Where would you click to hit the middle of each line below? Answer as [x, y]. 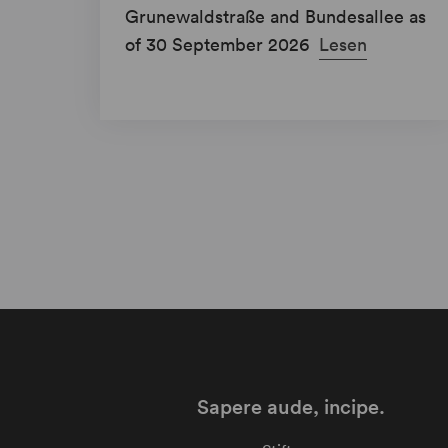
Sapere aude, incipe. [290, 407]
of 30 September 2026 [219, 45]
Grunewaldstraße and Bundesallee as [275, 17]
